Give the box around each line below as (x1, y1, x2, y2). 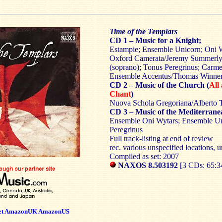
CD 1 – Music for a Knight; (110, 36, 201, 45)
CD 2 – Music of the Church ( (110, 81, 209, 89)
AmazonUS (38, 208, 69, 215)
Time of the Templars (110, 27, 177, 36)
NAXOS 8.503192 (116, 161, 180, 170)
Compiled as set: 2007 (110, 152, 179, 161)
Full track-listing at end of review (110, 134, 213, 143)
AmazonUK (4, 208, 38, 215)
